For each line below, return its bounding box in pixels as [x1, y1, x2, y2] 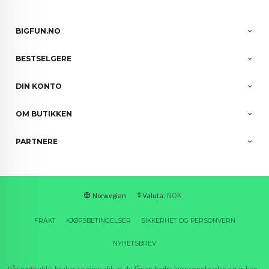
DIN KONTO [16, 82, 62, 91]
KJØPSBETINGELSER [65, 216, 131, 225]
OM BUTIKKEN [16, 109, 73, 119]
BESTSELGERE [16, 54, 72, 64]
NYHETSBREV [113, 239, 156, 247]
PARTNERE [16, 137, 58, 147]
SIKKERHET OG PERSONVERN [141, 216, 235, 225]
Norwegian [92, 190, 126, 200]
